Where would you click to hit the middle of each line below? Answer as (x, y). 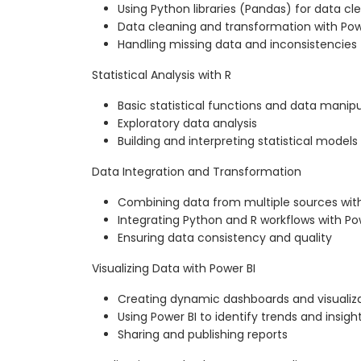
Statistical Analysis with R (162, 75)
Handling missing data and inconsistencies (237, 45)
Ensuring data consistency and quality (225, 238)
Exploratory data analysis (187, 124)
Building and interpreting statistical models (238, 141)
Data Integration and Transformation (197, 172)
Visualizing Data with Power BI (174, 269)
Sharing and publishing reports (203, 335)
